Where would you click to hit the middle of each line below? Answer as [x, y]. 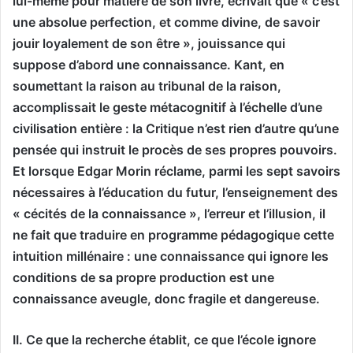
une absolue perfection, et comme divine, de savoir [166, 22]
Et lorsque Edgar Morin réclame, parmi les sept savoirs [176, 171]
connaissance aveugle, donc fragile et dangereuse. [166, 298]
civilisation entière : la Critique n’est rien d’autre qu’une [176, 128]
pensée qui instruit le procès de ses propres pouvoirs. [175, 149]
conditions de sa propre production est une [143, 277]
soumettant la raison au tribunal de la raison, [147, 85]
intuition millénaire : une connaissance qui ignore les [171, 256]
